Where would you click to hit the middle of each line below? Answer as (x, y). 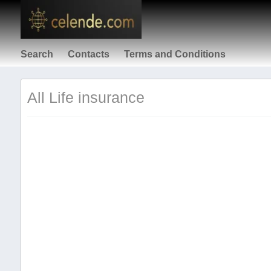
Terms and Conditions (175, 54)
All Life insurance (86, 97)
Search (37, 54)
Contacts (88, 54)
